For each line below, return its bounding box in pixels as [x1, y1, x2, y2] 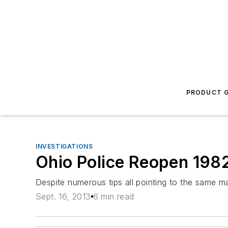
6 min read [93, 191, 134, 202]
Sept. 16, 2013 [36, 191, 91, 202]
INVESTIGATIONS [36, 142, 93, 150]
